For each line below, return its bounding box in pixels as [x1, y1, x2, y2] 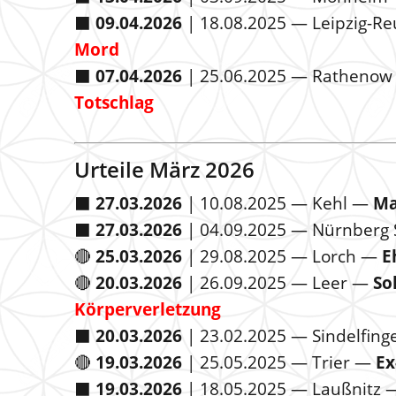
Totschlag [74, 91, 154, 114]
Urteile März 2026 [74, 155, 255, 184]
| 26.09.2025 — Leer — [182, 271, 373, 294]
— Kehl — [286, 192, 373, 215]
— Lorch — [286, 245, 382, 268]
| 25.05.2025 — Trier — [182, 351, 376, 374]
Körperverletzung [74, 298, 221, 321]
